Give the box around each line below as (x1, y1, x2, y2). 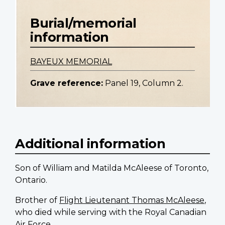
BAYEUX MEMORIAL (30, 57, 112, 67)
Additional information (15, 136, 165, 152)
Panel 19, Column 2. (105, 78, 183, 88)
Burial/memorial (30, 15, 137, 31)
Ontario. (15, 175, 47, 185)
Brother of (15, 195, 59, 205)
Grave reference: (30, 78, 103, 88)
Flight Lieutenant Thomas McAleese (59, 195, 204, 205)
